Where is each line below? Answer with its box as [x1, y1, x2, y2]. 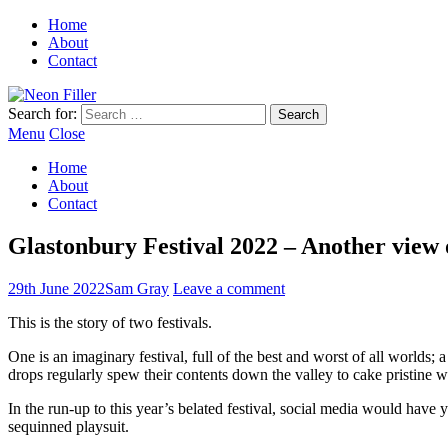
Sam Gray [105, 279, 169, 297]
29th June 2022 [8, 279, 105, 297]
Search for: [8, 105, 77, 122]
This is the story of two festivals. [8, 313, 212, 331]
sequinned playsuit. [8, 417, 129, 435]
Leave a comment [173, 279, 285, 297]
